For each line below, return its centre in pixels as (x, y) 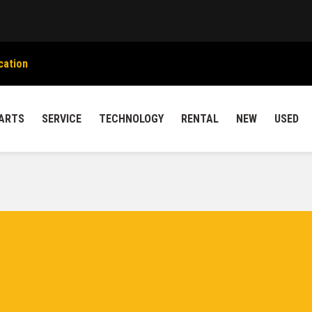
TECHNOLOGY (131, 119)
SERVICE (62, 119)
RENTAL (200, 119)
